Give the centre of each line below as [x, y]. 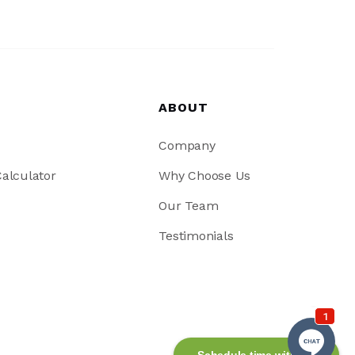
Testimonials [196, 235]
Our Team [189, 205]
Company [187, 145]
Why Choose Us [205, 175]
